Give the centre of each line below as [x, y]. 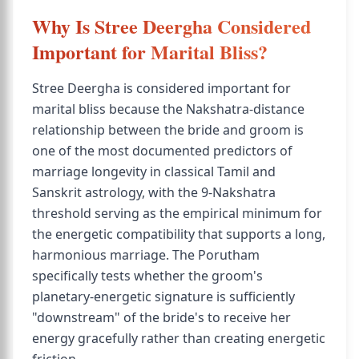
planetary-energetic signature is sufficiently [163, 296]
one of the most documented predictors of [162, 151]
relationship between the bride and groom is [168, 130]
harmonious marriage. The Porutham [146, 255]
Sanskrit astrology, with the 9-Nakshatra [154, 192]
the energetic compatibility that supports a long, [179, 234]
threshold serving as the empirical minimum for [177, 213]
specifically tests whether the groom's [147, 276]
